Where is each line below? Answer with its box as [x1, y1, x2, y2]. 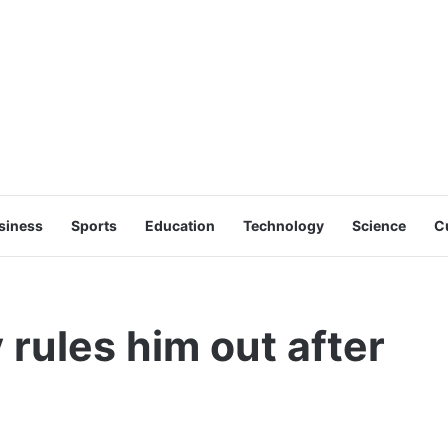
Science [352, 217, 406, 234]
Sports [71, 217, 117, 234]
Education [145, 217, 215, 234]
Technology [243, 217, 324, 234]
